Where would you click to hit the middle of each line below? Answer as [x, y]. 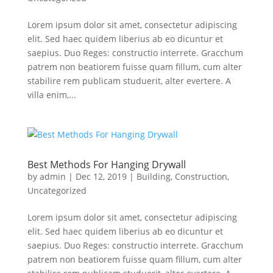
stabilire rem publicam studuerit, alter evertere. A [129, 81]
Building [153, 176]
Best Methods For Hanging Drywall [106, 165]
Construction [201, 176]
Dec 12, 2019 [101, 176]
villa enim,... [51, 95]
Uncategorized [57, 190]
